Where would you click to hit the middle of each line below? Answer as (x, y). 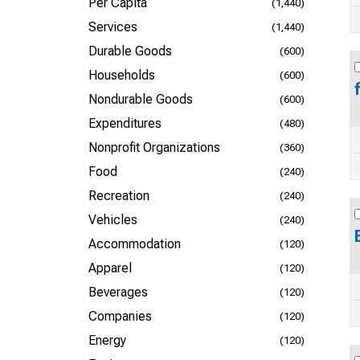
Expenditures (125, 123)
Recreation (119, 196)
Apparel (110, 268)
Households (122, 75)
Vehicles (113, 220)
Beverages (118, 292)
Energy (107, 340)
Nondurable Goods (141, 99)
